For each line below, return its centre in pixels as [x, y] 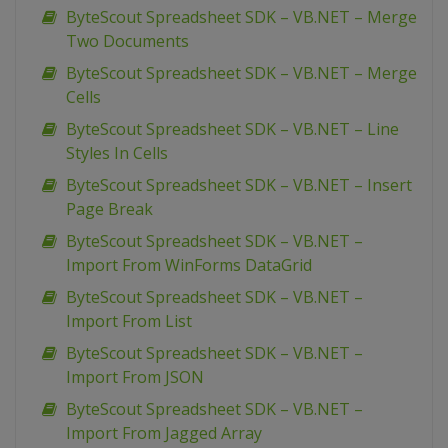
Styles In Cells [117, 153]
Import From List [129, 321]
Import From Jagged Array [164, 433]
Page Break [109, 209]
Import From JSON [135, 377]
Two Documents [127, 41]
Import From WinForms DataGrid [189, 265]
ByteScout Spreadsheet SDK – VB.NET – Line [232, 129]
